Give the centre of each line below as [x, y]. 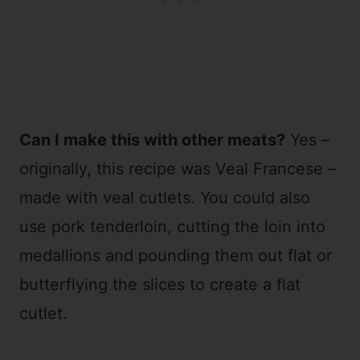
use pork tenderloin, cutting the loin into [172, 227]
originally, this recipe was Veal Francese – [178, 169]
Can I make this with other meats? [152, 140]
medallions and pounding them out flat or [176, 256]
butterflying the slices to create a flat [160, 285]
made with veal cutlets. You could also [165, 198]
